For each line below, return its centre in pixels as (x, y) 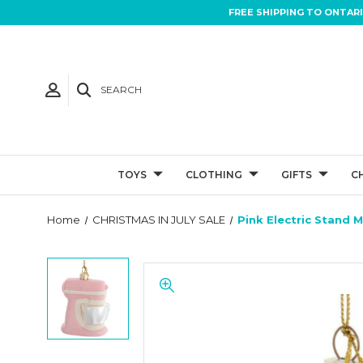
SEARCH (121, 90)
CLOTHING (214, 175)
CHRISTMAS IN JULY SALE (158, 220)
